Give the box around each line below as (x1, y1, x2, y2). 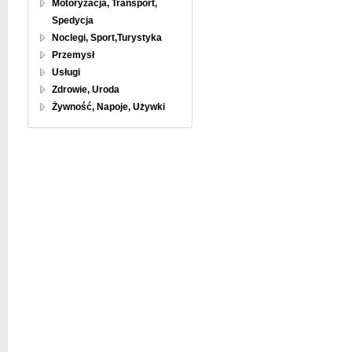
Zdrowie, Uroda (52, 84, 119, 95)
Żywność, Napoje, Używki (52, 101, 165, 112)
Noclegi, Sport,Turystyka (52, 32, 162, 43)
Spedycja (52, 15, 93, 26)
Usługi (52, 67, 80, 78)
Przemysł (52, 49, 94, 60)
